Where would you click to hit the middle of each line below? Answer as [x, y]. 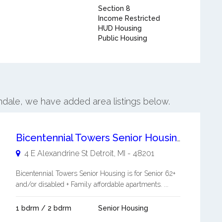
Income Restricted [129, 18]
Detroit [102, 153]
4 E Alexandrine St [56, 153]
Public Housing [122, 38]
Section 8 [114, 8]
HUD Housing [120, 28]
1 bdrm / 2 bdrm [43, 208]
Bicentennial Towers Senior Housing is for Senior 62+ [95, 173]
